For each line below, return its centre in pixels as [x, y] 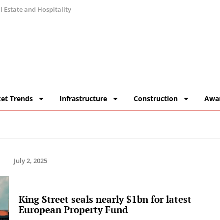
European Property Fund [73, 210]
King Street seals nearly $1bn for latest [105, 199]
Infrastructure [83, 99]
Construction [156, 99]
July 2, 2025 [30, 161]
